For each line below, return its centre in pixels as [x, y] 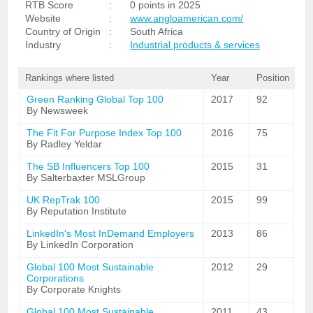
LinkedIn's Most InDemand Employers [111, 233]
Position [272, 78]
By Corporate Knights [74, 289]
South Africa [157, 31]
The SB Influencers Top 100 [88, 166]
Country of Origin [63, 31]
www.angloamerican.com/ [187, 18]
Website [43, 18]
